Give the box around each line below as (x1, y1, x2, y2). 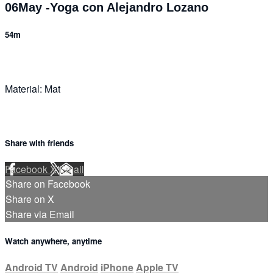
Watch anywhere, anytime (5, 235, 102, 247)
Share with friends (5, 136, 74, 149)
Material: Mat (5, 81, 60, 96)
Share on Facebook (5, 177, 90, 191)
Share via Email (5, 207, 74, 222)
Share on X (5, 192, 54, 207)
